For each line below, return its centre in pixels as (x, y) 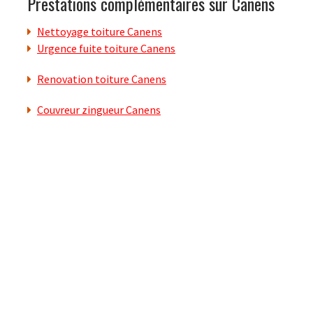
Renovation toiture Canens (102, 79)
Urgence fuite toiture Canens (106, 49)
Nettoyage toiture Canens (100, 32)
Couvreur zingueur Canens (99, 110)
